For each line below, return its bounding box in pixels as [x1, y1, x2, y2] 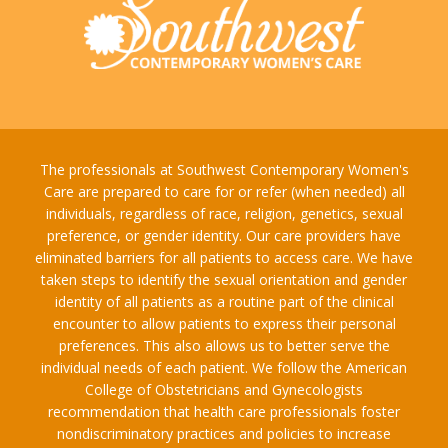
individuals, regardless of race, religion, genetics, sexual [45, 203, 403, 223]
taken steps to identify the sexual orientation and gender [41, 269, 407, 289]
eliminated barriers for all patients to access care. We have [35, 247, 413, 267]
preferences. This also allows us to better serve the [58, 335, 390, 355]
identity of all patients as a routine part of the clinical [54, 291, 394, 311]
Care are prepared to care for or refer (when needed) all [43, 181, 405, 201]
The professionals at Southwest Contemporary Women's [39, 159, 409, 179]
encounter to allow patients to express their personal [52, 313, 396, 333]
